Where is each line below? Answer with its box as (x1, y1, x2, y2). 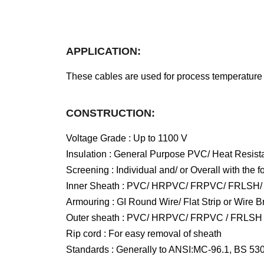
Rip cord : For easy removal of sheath (66, 228, 222, 239)
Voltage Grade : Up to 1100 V (66, 133, 187, 143)
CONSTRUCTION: (66, 107, 155, 119)
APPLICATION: (66, 45, 141, 57)
